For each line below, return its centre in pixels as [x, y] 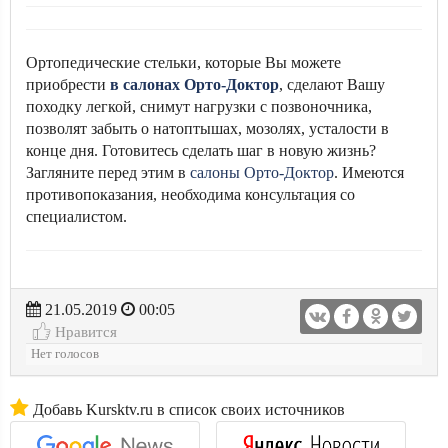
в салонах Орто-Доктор [192, 84]
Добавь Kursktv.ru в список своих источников [187, 409]
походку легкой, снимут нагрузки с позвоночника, [199, 106]
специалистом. [78, 216]
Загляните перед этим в [108, 172]
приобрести [66, 84]
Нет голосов [65, 354]
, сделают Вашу [332, 84]
